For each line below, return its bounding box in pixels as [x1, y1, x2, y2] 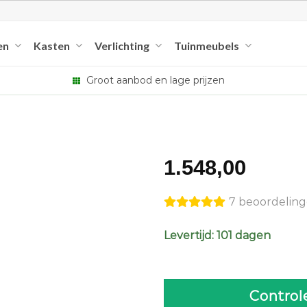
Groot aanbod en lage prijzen [84, 74, 225, 86]
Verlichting [95, 38, 149, 52]
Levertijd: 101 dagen [164, 229, 271, 243]
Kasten [34, 38, 70, 52]
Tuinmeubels [174, 38, 239, 52]
